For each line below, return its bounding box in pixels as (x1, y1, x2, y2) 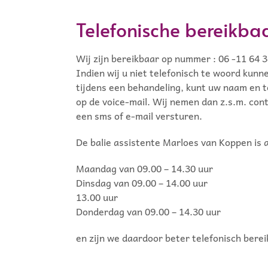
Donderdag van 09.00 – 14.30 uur (76, 203, 221, 219)
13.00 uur (76, 189, 118, 205)
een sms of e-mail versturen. (76, 108, 202, 123)
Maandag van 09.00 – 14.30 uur (76, 160, 213, 176)
